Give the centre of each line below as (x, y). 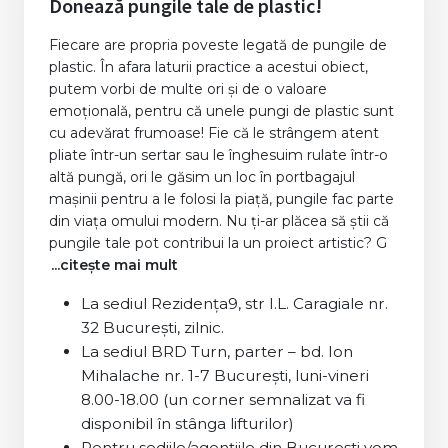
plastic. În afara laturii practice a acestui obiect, (208, 67)
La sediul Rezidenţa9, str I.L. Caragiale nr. (234, 304)
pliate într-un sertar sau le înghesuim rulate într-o (218, 155)
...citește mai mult (114, 265)
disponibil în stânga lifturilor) (187, 424)
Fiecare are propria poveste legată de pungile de (218, 45)
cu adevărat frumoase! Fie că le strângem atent (214, 133)
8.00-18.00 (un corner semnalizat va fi (223, 400)
